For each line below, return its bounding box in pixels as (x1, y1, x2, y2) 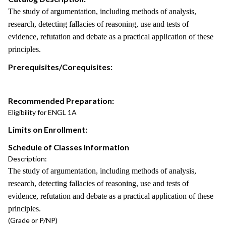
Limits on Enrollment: (8, 125, 87, 134)
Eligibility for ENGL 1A (8, 108, 77, 117)
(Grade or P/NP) (8, 216, 58, 224)
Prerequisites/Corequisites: (8, 62, 112, 72)
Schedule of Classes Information (8, 142, 129, 152)
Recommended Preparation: (8, 96, 114, 105)
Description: (8, 154, 47, 163)
